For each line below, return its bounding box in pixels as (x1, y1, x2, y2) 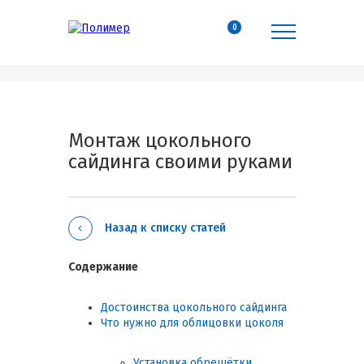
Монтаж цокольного (68, 129, 252, 152)
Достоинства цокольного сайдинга (101, 301, 287, 314)
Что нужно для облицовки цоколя (101, 316, 284, 330)
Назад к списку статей (105, 221, 226, 235)
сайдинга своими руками (68, 150, 292, 173)
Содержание (68, 260, 138, 274)
